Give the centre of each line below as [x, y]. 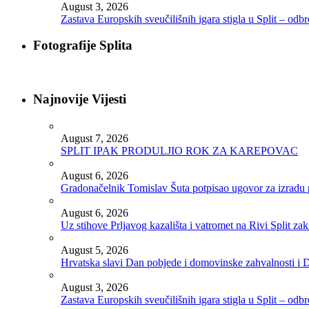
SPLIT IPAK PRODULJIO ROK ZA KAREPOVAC [179, 150]
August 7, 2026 [94, 138]
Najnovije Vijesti [80, 99]
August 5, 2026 [94, 250]
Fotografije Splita [83, 46]
